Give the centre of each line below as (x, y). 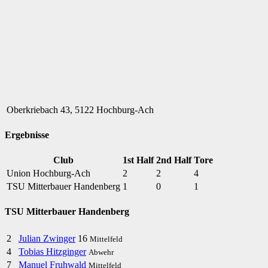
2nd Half (174, 160)
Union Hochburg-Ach (48, 173)
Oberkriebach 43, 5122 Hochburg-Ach (80, 109)
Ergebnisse (27, 135)
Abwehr (101, 252)
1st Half (138, 160)
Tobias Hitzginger (52, 251)
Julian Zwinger (47, 238)
